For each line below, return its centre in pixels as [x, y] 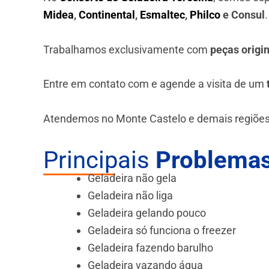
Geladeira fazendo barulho [150, 248]
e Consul [243, 14]
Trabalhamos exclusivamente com [127, 49]
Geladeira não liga [130, 196]
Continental [107, 14]
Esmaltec [162, 14]
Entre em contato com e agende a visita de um [155, 84]
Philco [205, 14]
